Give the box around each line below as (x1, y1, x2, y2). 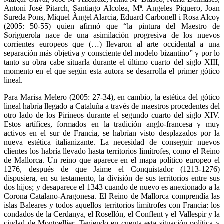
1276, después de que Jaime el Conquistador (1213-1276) (4, 165, 220, 174)
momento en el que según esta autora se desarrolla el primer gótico (4, 67, 220, 76)
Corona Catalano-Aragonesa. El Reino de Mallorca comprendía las (4, 192, 220, 201)
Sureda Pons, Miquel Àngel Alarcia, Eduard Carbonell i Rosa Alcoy (4, 13, 220, 22)
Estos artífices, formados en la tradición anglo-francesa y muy (4, 120, 220, 129)
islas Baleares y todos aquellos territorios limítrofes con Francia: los (4, 201, 220, 210)
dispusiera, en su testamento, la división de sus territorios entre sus (4, 174, 220, 183)
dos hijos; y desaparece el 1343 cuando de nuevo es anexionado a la (4, 183, 220, 192)
